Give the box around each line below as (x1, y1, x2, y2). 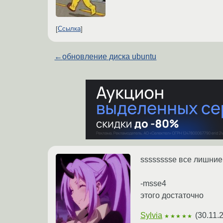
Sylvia (140, 211, 162, 220)
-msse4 (140, 179, 166, 188)
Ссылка (58, 25, 81, 33)
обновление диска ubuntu (62, 52, 157, 61)
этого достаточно (140, 191, 204, 200)
